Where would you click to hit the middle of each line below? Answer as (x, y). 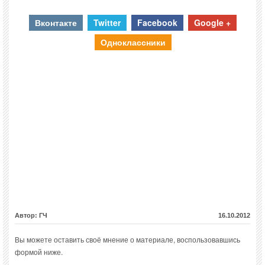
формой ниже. (39, 251)
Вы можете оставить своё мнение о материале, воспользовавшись (127, 239)
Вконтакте (56, 22)
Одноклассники (133, 42)
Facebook (157, 22)
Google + (212, 22)
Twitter (107, 22)
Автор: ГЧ (31, 215)
